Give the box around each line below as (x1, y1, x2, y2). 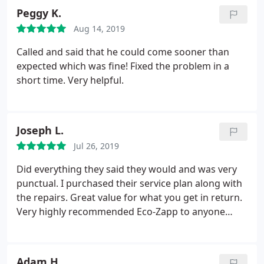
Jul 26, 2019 (74, 140, 119, 151)
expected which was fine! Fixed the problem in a (16, 60, 229, 72)
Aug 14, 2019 (74, 23, 125, 34)
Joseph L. (16, 123, 64, 137)
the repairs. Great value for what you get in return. (16, 191, 242, 204)
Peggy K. (16, 6, 61, 20)
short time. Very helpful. (16, 74, 124, 87)
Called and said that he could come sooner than (16, 45, 229, 58)
